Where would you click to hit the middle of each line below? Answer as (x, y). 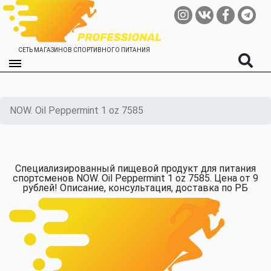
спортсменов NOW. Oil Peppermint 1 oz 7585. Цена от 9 (135, 178)
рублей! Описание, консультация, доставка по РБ (135, 188)
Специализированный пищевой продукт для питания (135, 168)
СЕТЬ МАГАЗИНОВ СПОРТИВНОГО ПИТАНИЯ (84, 50)
